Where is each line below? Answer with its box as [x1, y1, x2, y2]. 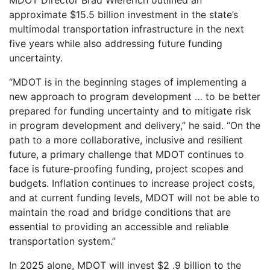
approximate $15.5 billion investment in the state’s [9, 8, 238, 20]
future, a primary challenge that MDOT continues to [9, 148, 244, 160]
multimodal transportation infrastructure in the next [9, 22, 244, 35]
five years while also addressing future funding [9, 37, 222, 49]
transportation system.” [9, 234, 116, 247]
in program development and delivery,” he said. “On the [9, 119, 260, 131]
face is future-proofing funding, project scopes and [9, 162, 243, 175]
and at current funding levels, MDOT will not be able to [9, 191, 260, 204]
